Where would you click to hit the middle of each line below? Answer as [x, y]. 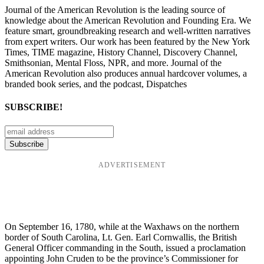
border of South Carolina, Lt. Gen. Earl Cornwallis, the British [121, 237]
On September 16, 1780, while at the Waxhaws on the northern [122, 226]
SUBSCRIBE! [34, 107]
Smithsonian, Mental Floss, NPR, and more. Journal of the [113, 63]
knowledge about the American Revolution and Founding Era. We [128, 21]
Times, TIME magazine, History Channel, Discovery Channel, [121, 52]
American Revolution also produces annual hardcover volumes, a [126, 74]
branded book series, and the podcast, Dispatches [96, 84]
